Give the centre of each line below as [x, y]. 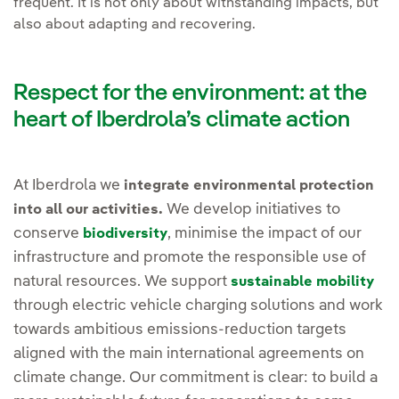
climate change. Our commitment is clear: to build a [195, 379]
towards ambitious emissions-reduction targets [180, 330]
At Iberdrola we [67, 186]
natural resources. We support [122, 282]
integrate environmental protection [247, 187]
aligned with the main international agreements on [189, 354]
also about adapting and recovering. [134, 25]
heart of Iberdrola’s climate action [182, 121]
